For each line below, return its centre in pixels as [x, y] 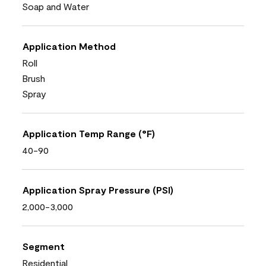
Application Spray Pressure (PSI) [98, 189]
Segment [44, 246]
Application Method [69, 46]
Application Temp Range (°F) [89, 133]
